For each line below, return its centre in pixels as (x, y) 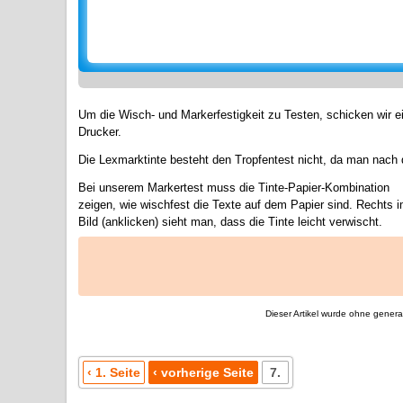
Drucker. (100, 132)
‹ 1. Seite (114, 372)
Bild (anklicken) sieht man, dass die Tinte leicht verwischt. (230, 222)
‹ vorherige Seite (203, 372)
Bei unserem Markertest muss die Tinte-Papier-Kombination (234, 188)
